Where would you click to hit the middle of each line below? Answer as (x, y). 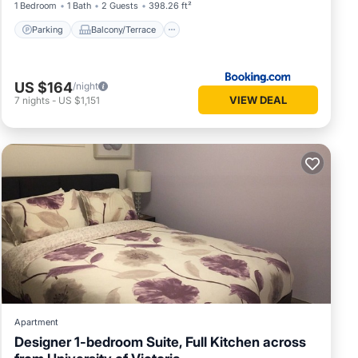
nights (36, 100)
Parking (48, 29)
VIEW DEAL (258, 100)
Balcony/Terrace (123, 29)
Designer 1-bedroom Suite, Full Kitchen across (160, 342)
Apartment (36, 322)
